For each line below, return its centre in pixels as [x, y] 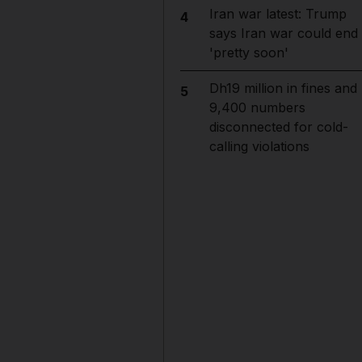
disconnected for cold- [278, 127]
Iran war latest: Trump [278, 14]
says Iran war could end [283, 33]
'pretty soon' [248, 53]
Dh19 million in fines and [283, 88]
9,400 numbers [257, 107]
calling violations [259, 146]
